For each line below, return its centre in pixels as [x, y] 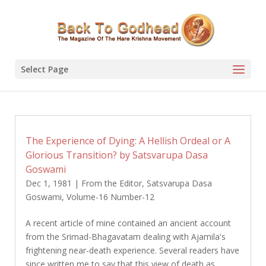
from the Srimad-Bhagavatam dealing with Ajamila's [125, 237]
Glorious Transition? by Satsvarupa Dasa [116, 155]
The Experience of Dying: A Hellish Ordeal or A [128, 141]
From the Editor [111, 183]
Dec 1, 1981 [48, 183]
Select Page [44, 69]
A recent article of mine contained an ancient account [128, 223]
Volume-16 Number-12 [110, 197]
